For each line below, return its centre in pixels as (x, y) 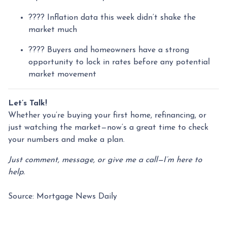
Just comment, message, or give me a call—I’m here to (105, 160)
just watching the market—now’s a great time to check (108, 127)
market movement (62, 74)
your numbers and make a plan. (66, 140)
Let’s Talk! (28, 103)
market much (53, 30)
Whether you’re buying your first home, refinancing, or (107, 115)
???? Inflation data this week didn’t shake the (112, 17)
